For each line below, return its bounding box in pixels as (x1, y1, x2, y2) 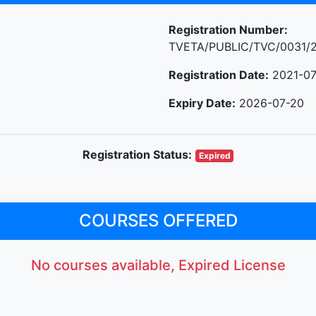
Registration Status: (82, 147, 192, 162)
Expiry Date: (169, 95, 236, 110)
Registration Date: (169, 67, 269, 82)
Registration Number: (169, 22, 288, 37)
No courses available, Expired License (30, 256, 286, 274)
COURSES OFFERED (78, 209, 238, 231)
